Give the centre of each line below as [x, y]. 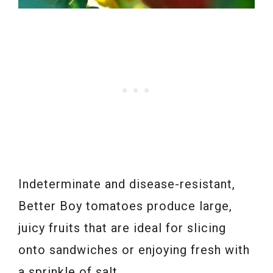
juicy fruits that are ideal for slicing [122, 228]
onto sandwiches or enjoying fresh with [134, 250]
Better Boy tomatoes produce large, [125, 206]
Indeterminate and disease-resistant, [127, 184]
